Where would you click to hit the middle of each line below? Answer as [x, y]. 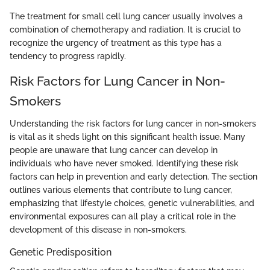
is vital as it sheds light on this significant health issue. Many [127, 137]
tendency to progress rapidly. [68, 56]
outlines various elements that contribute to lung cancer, [121, 190]
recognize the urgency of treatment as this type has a [116, 42]
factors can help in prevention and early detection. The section [133, 177]
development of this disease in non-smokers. [98, 230]
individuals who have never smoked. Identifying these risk [124, 164]
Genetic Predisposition [61, 253]
